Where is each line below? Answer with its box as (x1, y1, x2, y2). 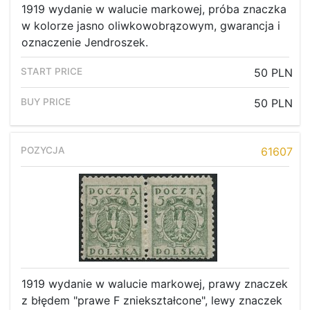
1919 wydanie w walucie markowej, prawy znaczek (21, 277, 288, 291)
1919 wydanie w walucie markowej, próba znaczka (21, 2, 286, 17)
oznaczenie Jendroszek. (21, 35, 148, 50)
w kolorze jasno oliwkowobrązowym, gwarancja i (21, 19, 280, 33)
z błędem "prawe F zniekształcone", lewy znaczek (21, 293, 282, 308)
